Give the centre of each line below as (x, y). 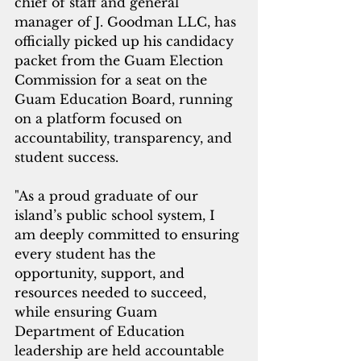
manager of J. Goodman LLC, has (127, 22)
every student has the (87, 254)
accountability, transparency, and (125, 138)
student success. (66, 158)
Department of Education (104, 332)
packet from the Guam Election (121, 61)
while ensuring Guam (88, 312)
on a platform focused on (100, 119)
